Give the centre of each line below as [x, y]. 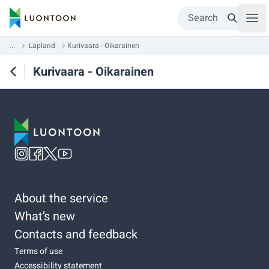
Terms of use [38, 251]
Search [203, 18]
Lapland [42, 46]
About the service [61, 198]
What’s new [45, 216]
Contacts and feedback [76, 234]
